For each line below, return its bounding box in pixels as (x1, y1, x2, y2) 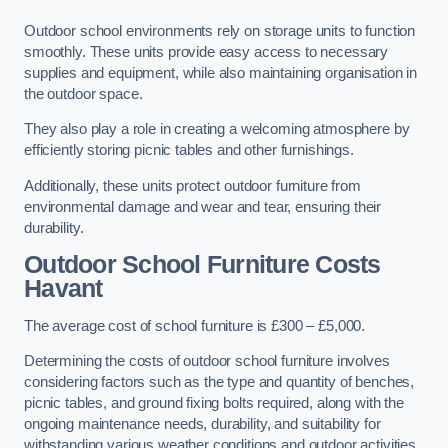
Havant (24, 275, 103, 303)
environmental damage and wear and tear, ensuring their (24, 198, 382, 215)
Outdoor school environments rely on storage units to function (24, 22, 416, 39)
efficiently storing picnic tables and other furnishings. (24, 142, 358, 159)
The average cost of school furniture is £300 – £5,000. (24, 317, 366, 334)
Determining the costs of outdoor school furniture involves (24, 353, 390, 370)
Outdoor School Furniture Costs (24, 251, 381, 279)
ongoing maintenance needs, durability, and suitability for (24, 416, 381, 433)
